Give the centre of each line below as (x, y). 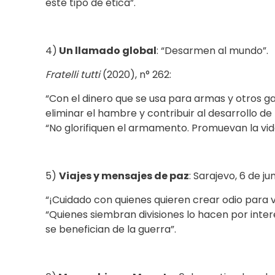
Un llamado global (107, 51)
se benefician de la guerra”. (111, 230)
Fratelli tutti (73, 75)
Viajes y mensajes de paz (124, 176)
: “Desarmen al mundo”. (212, 51)
